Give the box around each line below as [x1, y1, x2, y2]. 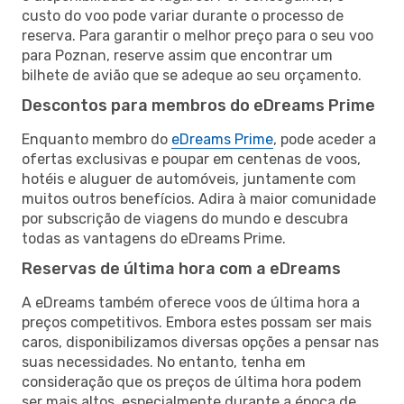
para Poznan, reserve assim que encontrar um [22, 46, 333, 64]
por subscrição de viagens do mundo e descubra [22, 209, 348, 227]
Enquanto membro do [22, 130, 171, 148]
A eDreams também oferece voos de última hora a [22, 293, 360, 311]
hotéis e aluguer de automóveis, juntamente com [22, 170, 356, 188]
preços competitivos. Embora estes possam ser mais [22, 313, 372, 331]
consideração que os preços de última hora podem [22, 372, 362, 390]
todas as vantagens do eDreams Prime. [22, 229, 286, 247]
